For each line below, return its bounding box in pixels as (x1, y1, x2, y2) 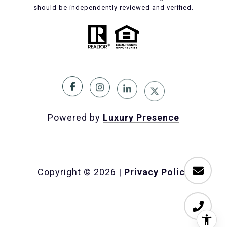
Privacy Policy (124, 166, 190, 177)
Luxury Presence (103, 111, 179, 123)
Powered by (48, 111, 103, 123)
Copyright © (37, 166, 91, 177)
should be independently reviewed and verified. (33, 3, 194, 11)
